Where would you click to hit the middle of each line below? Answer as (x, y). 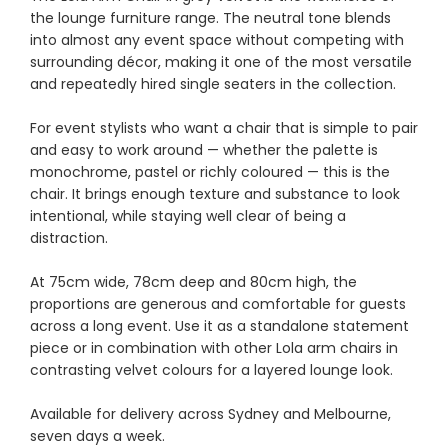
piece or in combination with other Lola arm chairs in (214, 347)
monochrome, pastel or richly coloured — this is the (210, 171)
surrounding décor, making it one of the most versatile (221, 61)
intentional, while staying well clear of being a (188, 215)
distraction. (69, 237)
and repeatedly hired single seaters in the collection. (213, 83)
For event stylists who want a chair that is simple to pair (224, 127)
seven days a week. (97, 435)
